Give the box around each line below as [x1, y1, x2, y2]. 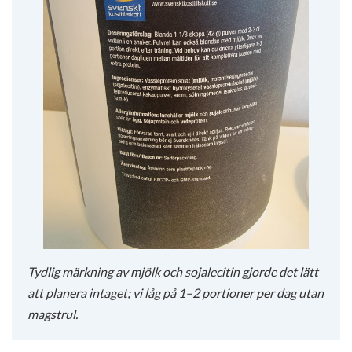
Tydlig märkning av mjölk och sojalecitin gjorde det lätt [27, 263, 318, 279]
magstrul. [27, 306, 78, 321]
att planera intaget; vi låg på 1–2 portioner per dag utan [27, 284, 324, 300]
